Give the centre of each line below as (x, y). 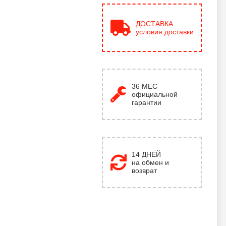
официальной (155, 94)
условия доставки (165, 32)
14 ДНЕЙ (146, 154)
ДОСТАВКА (154, 24)
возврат (144, 171)
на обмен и (150, 162)
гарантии (147, 102)
